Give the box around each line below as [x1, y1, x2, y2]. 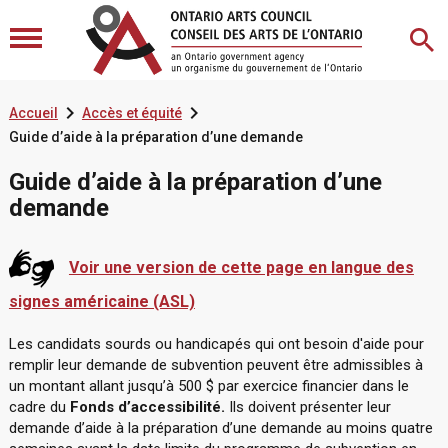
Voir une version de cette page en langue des [68, 257, 414, 277]
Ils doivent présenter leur [224, 398, 391, 416]
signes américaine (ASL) [8, 292, 195, 311]
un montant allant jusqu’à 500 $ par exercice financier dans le [8, 377, 409, 395]
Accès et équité [81, 105, 182, 121]
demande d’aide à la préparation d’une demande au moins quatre [8, 419, 433, 437]
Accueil [8, 105, 58, 121]
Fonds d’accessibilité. [69, 398, 225, 416]
